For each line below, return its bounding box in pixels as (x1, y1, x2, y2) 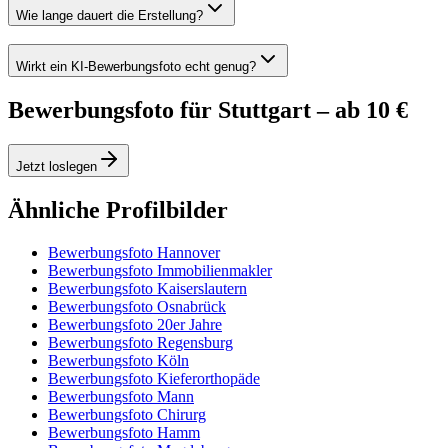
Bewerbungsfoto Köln (48, 351, 189, 369)
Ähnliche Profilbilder (8, 196, 228, 223)
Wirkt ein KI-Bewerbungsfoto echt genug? (16, 59, 256, 75)
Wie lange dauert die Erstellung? (16, 7, 203, 23)
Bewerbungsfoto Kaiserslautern (48, 279, 247, 297)
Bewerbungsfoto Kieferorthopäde (48, 369, 260, 387)
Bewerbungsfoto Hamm (48, 423, 200, 441)
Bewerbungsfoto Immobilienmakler (48, 261, 272, 279)
